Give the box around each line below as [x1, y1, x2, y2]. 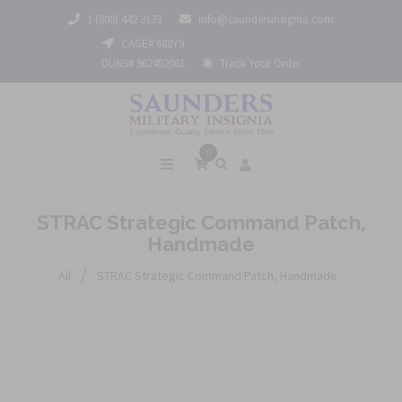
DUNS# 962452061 [101, 56, 185, 71]
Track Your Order [217, 56, 301, 71]
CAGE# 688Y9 [118, 36, 184, 51]
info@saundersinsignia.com [198, 12, 334, 27]
